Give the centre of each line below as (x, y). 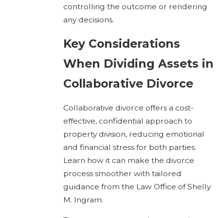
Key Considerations (121, 44)
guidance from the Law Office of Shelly (137, 186)
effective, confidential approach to (127, 121)
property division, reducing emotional (134, 134)
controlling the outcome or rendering (135, 6)
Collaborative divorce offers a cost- (128, 108)
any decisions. (88, 19)
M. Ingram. (83, 200)
